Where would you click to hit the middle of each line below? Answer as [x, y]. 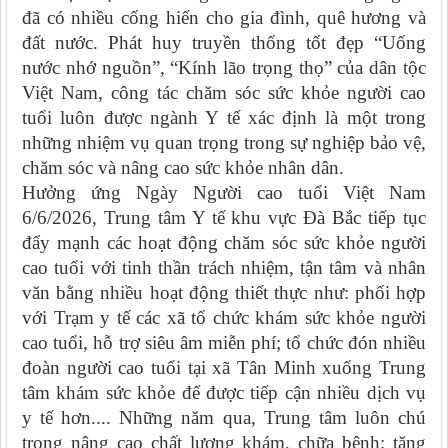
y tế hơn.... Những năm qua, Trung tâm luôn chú [224, 418]
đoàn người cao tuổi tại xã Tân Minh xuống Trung [224, 368]
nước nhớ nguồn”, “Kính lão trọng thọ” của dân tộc [224, 68]
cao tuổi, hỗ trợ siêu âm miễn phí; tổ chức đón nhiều [224, 343]
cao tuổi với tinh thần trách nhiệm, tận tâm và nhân [224, 268]
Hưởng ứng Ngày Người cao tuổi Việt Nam [224, 193]
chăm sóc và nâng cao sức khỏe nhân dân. [183, 168]
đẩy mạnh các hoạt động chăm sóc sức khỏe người [224, 243]
